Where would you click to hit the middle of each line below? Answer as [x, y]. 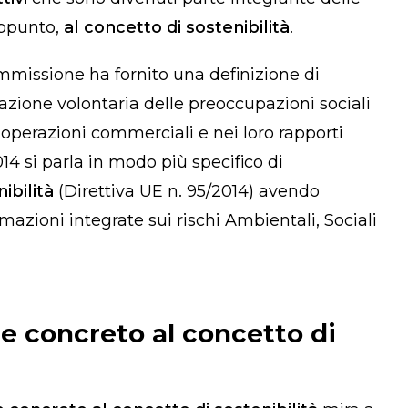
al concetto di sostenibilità [177, 27]
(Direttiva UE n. [120, 191]
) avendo [284, 191]
